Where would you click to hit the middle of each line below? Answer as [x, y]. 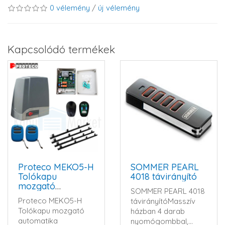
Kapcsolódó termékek [61, 49]
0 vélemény [70, 8]
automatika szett [52, 196]
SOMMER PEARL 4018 [168, 191]
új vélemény [119, 8]
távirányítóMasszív [163, 201]
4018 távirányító [164, 177]
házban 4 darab [158, 211]
